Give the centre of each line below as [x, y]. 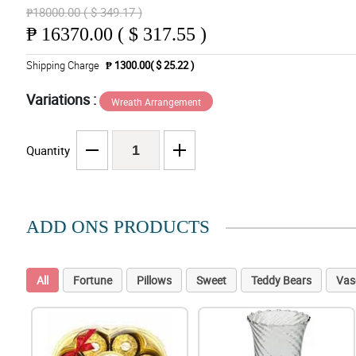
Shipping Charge [62, 66]
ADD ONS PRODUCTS [118, 227]
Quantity [48, 151]
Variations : [62, 100]
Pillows [154, 281]
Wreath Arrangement [156, 102]
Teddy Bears [281, 281]
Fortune [92, 281]
